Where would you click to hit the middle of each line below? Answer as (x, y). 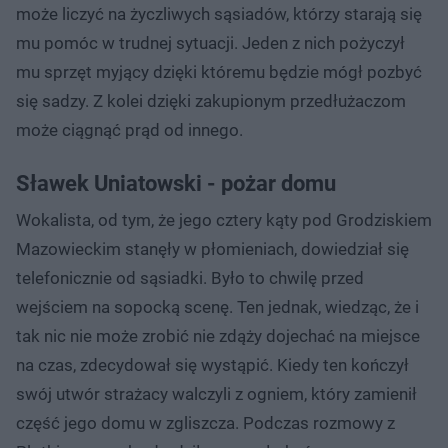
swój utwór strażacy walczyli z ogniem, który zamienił (216, 393)
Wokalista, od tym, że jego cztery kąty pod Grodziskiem (224, 219)
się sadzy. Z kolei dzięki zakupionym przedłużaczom (211, 100)
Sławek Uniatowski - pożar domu (176, 183)
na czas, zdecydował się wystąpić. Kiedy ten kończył (212, 364)
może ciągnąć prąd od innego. (129, 129)
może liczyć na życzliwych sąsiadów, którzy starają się (219, 13)
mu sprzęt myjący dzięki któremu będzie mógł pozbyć (219, 71)
